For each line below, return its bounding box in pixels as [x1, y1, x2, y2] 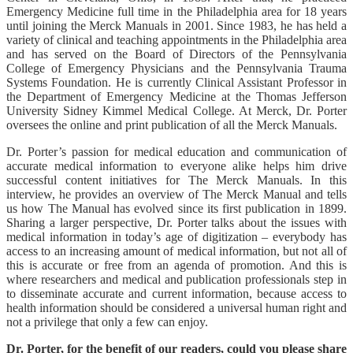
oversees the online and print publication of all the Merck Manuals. [6, 117, 337, 132]
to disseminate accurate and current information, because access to [6, 286, 347, 300]
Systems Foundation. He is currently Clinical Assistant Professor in [6, 75, 347, 89]
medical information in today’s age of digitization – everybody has [6, 229, 347, 243]
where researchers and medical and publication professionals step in [6, 272, 347, 286]
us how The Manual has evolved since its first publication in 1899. [6, 201, 347, 215]
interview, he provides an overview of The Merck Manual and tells [6, 187, 347, 201]
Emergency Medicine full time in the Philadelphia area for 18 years [6, 4, 347, 18]
